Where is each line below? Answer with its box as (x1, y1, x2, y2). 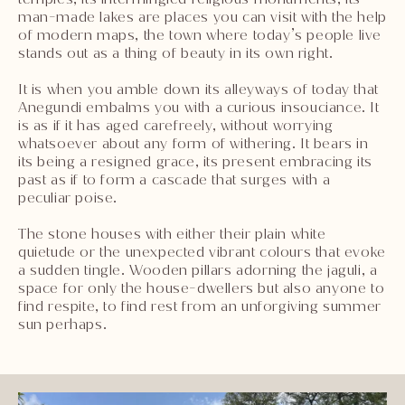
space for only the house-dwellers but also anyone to (18, 278, 385, 297)
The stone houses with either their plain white (18, 223, 326, 243)
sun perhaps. (18, 314, 108, 334)
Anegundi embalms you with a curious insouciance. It (18, 97, 380, 117)
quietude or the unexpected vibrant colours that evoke (18, 241, 386, 261)
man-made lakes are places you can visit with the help (18, 6, 387, 26)
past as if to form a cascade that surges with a (18, 169, 331, 189)
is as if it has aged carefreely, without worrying (18, 115, 334, 135)
